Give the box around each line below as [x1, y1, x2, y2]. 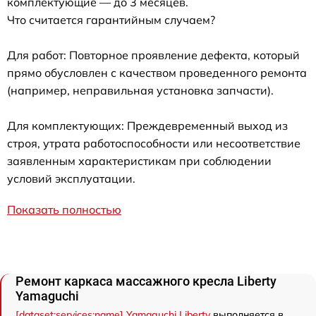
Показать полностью [7, 202, 121, 217]
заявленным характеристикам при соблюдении [7, 153, 272, 168]
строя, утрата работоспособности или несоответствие [7, 135, 300, 150]
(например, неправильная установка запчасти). [7, 83, 274, 97]
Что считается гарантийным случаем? [7, 12, 215, 27]
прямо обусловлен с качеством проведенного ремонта [7, 65, 307, 80]
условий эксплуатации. [7, 171, 135, 186]
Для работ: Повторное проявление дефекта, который [7, 47, 300, 62]
